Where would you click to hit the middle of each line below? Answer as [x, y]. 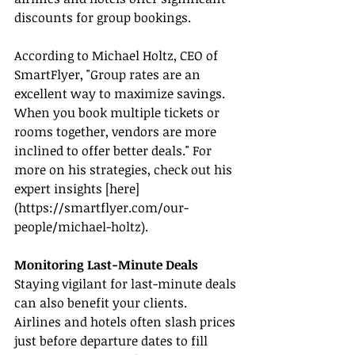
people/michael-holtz [78, 227]
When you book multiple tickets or [118, 113]
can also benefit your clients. [102, 303]
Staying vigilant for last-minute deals [127, 284]
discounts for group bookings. [103, 18]
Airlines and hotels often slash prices [126, 322]
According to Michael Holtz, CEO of [118, 56]
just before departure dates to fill [113, 341]
